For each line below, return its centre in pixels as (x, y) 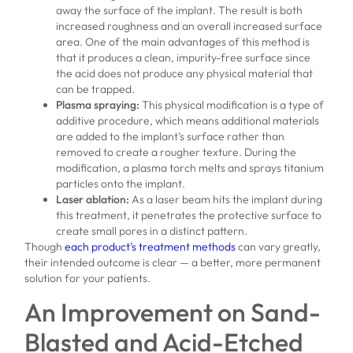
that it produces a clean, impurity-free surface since (184, 57)
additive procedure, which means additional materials (188, 120)
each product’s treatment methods (150, 246)
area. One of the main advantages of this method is (183, 41)
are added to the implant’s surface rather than (171, 136)
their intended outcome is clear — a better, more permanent (173, 262)
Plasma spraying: (98, 104)
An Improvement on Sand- (173, 312)
